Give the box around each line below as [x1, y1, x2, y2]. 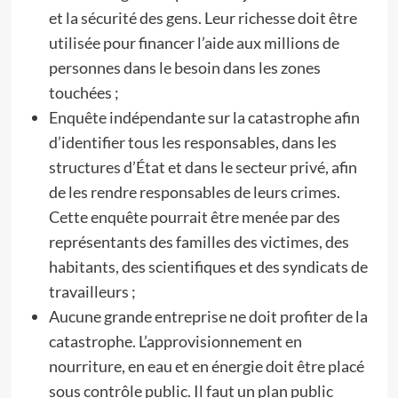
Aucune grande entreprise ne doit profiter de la [48, 306, 368, 326]
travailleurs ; [48, 282, 136, 301]
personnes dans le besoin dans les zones [48, 58, 321, 77]
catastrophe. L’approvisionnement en [48, 331, 302, 351]
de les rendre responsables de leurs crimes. [48, 182, 340, 202]
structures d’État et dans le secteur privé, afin [48, 157, 357, 177]
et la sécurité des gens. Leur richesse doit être [48, 8, 357, 28]
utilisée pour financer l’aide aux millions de [48, 33, 339, 52]
